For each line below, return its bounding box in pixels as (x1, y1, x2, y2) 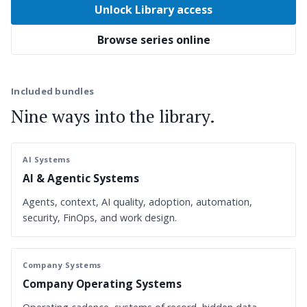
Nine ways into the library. (11, 104, 215, 127)
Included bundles (11, 85, 95, 97)
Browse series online (97, 32, 210, 47)
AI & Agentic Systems (23, 171, 139, 186)
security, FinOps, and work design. (23, 211, 177, 225)
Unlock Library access (95, 2, 212, 17)
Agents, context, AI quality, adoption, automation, (23, 195, 252, 209)
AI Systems (23, 154, 71, 164)
